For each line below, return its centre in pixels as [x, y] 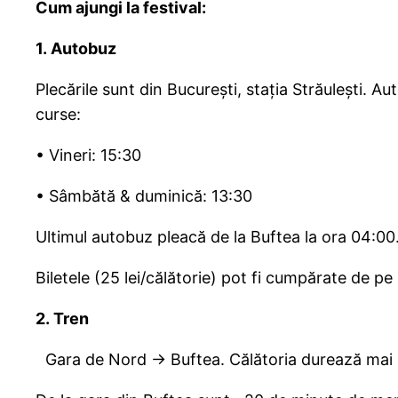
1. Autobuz [76, 49]
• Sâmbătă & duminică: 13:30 [151, 196]
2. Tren [62, 319]
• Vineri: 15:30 [88, 155]
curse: [58, 115]
